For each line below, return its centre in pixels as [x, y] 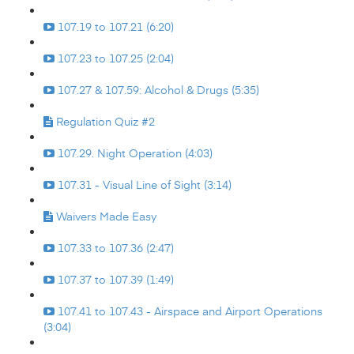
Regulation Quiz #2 [105, 121]
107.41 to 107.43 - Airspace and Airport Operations [190, 311]
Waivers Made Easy [106, 216]
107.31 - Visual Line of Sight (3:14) [145, 185]
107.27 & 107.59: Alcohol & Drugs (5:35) [158, 90]
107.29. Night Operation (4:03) [135, 153]
